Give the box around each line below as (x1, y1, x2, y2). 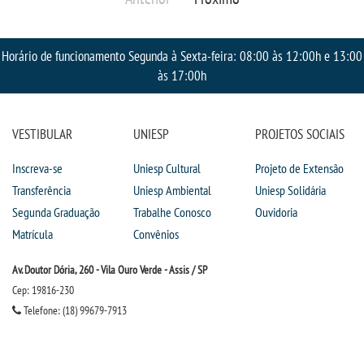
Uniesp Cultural (133, 160, 201, 177)
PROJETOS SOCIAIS (254, 124, 344, 144)
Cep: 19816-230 (12, 283, 74, 298)
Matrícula (12, 226, 53, 243)
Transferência (12, 182, 71, 199)
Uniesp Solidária (254, 182, 326, 199)
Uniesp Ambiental (133, 182, 212, 199)
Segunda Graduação (12, 204, 100, 221)
